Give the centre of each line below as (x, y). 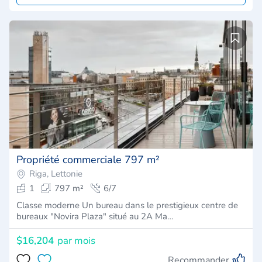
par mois (76, 240)
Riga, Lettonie (56, 173)
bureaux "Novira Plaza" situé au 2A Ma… (95, 216)
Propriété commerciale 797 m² (88, 159)
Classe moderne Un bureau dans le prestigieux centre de (127, 205)
